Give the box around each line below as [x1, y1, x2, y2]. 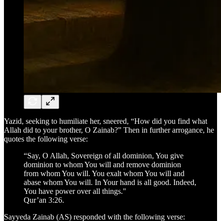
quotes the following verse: [4, 135, 88, 143]
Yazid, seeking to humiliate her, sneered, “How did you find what [4, 117, 207, 125]
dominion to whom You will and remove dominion [24, 160, 181, 169]
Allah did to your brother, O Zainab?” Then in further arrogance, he [4, 126, 214, 134]
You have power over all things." [24, 187, 126, 195]
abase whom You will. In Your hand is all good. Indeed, [24, 178, 196, 186]
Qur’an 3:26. [24, 196, 64, 204]
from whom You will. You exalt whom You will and [24, 169, 184, 178]
